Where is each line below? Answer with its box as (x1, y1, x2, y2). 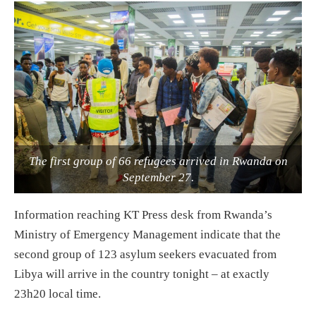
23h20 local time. (14, 286, 101, 300)
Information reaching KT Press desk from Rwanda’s (14, 207, 272, 221)
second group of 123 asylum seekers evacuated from (14, 247, 276, 261)
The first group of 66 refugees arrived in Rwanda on (28, 154, 288, 168)
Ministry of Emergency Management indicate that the (14, 227, 281, 241)
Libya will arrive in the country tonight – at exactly (14, 267, 269, 281)
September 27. (122, 170, 194, 184)
